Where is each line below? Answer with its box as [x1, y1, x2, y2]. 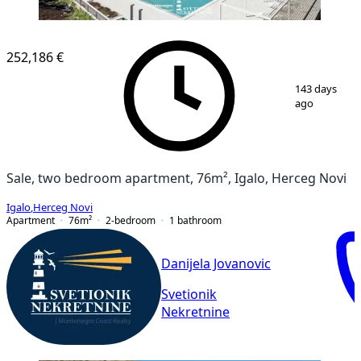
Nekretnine [161, 305, 230, 319]
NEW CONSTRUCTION [39, 27, 132, 36]
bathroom [177, 214, 222, 226]
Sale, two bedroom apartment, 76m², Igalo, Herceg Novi [6, 171, 346, 185]
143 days [294, 83, 337, 94]
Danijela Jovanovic [161, 257, 271, 271]
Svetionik [161, 288, 217, 301]
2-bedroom [106, 214, 156, 226]
